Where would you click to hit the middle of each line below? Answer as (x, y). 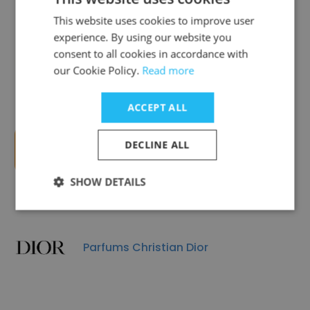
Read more (168, 70)
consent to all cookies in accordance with (151, 53)
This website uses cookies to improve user (154, 20)
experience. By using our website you (143, 37)
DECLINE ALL (157, 144)
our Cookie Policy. (98, 70)
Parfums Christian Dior (146, 247)
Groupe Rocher (125, 52)
